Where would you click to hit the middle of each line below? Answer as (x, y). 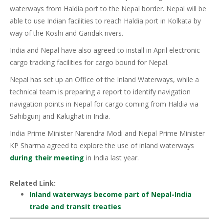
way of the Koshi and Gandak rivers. (66, 33)
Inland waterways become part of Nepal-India (110, 195)
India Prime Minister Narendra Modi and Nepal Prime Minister (107, 133)
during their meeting (47, 158)
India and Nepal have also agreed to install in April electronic (105, 50)
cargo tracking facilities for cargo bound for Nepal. (89, 63)
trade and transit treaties (75, 207)
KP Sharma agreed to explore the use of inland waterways (102, 146)
